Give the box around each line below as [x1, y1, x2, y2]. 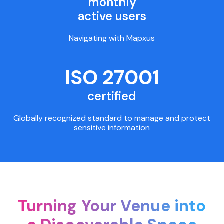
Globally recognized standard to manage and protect [13, 113, 210, 124]
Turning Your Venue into [17, 195, 206, 217]
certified [87, 88, 136, 104]
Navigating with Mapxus [69, 32, 155, 43]
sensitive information [74, 122, 150, 133]
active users [77, 8, 146, 24]
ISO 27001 [64, 64, 159, 91]
